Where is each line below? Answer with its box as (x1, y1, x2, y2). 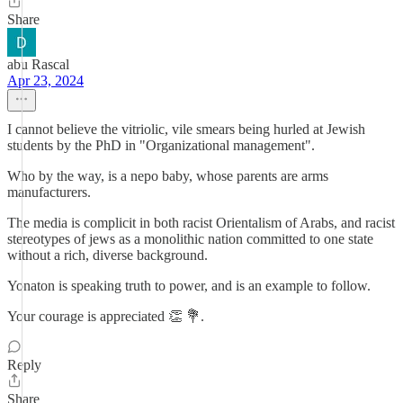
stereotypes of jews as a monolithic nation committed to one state (7, 231, 373, 246)
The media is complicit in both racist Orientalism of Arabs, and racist (7, 215, 395, 230)
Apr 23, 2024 (7, 73, 84, 88)
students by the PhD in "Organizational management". (7, 138, 315, 153)
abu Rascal (7, 57, 69, 72)
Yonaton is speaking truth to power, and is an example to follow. (7, 278, 371, 293)
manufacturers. (7, 184, 91, 200)
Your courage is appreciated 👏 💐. (7, 309, 204, 324)
